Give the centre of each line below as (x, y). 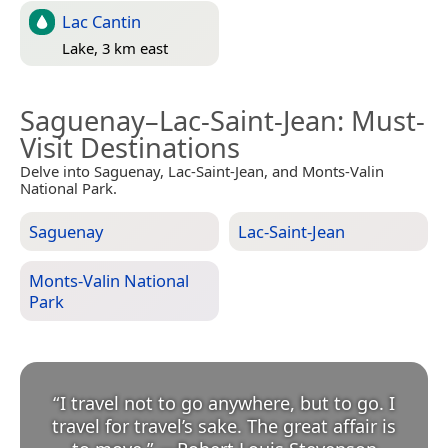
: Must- (381, 121)
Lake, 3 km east (115, 47)
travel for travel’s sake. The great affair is (224, 426)
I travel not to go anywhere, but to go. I (227, 403)
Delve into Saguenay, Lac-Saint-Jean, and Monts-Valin (202, 171)
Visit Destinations (130, 148)
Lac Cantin (101, 22)
